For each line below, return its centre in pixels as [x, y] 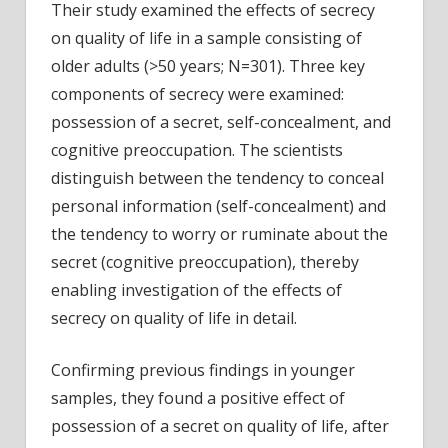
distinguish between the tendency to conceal [217, 177]
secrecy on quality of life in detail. [174, 317]
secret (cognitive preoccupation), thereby [205, 261]
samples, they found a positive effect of [198, 397]
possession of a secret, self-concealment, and [221, 121]
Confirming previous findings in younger [203, 369]
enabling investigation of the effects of [196, 289]
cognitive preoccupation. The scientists [197, 149]
